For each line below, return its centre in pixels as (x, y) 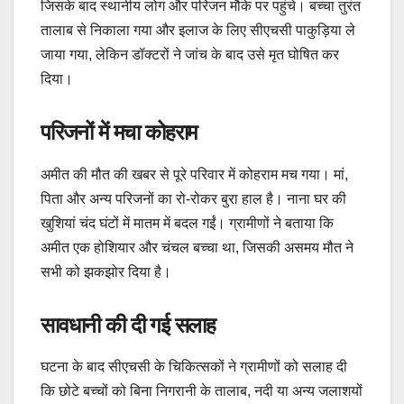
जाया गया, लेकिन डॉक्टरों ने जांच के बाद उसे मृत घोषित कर (190, 54)
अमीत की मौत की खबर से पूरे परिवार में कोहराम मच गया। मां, (194, 174)
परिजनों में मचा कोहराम (119, 132)
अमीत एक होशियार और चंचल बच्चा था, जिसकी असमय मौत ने (197, 247)
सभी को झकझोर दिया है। (106, 271)
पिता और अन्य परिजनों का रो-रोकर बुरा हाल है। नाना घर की (193, 198)
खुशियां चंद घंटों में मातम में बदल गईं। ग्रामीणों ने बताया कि (187, 223)
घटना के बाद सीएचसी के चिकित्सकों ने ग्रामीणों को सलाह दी (194, 367)
